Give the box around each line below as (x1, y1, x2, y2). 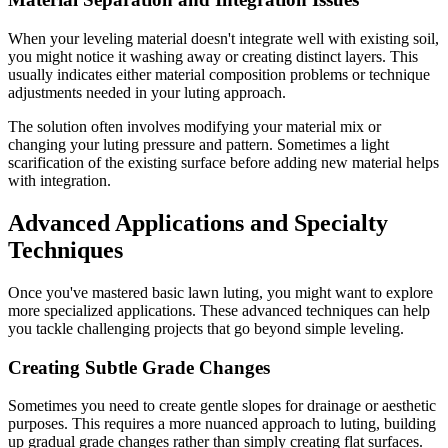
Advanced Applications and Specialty (8, 209, 388, 236)
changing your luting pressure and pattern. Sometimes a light (8, 136, 389, 154)
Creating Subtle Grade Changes (8, 356, 270, 378)
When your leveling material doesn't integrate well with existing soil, (8, 30, 439, 48)
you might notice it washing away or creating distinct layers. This (8, 48, 418, 66)
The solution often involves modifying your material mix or (8, 118, 381, 136)
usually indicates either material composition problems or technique (8, 66, 430, 84)
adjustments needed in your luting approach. (8, 84, 286, 102)
